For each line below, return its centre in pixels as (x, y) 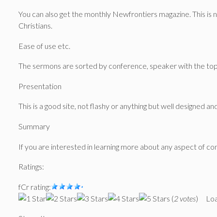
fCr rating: (35, 186)
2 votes (185, 198)
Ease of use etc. (44, 46)
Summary (34, 126)
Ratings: (31, 167)
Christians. (35, 26)
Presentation (40, 86)
